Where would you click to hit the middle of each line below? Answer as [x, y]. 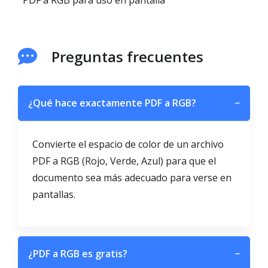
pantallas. [54, 194]
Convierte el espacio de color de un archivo [128, 144]
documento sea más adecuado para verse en [132, 178]
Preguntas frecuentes [127, 57]
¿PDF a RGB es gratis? [78, 254]
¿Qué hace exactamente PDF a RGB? [112, 103]
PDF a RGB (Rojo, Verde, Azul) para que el [124, 161]
